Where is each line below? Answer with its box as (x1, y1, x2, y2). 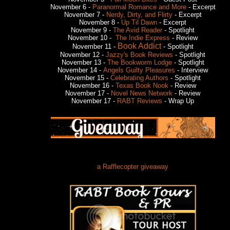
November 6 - (50, 3, 92, 11)
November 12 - (60, 50, 106, 59)
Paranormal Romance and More (92, 3, 188, 11)
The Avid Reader (113, 26, 162, 34)
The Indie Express (116, 33, 170, 42)
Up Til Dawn (121, 18, 157, 26)
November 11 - (72, 42, 118, 50)
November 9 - (71, 26, 113, 34)
